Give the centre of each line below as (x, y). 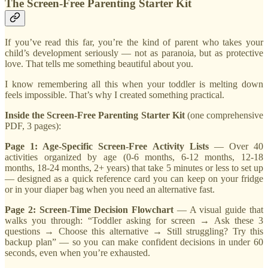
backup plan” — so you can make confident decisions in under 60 (134, 242)
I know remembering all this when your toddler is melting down (134, 84)
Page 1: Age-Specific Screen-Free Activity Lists (107, 147)
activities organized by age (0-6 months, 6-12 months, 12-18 (134, 157)
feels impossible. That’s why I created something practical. (115, 95)
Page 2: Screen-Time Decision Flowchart (89, 210)
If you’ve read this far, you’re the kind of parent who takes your (134, 42)
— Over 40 (236, 147)
